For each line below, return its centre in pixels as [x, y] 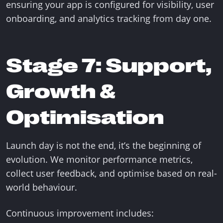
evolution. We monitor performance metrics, [99, 159]
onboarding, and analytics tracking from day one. [109, 18]
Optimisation [85, 117]
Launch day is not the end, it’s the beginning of [104, 145]
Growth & [61, 92]
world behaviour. [42, 187]
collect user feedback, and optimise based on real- [111, 173]
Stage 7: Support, [109, 66]
